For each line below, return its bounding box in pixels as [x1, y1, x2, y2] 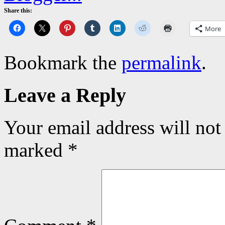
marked [4, 139, 68, 161]
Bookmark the [4, 51, 122, 73]
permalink [122, 51, 201, 73]
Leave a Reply [4, 83, 126, 106]
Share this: [4, 7, 32, 14]
